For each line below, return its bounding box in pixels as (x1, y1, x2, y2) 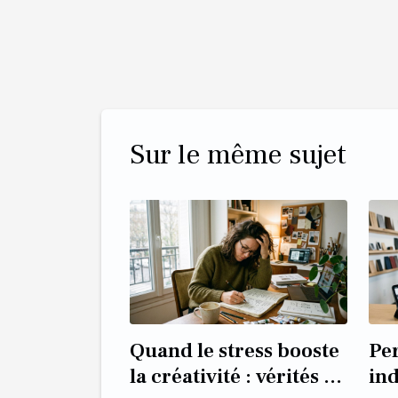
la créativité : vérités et (130, 362, 341, 390)
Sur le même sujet (130, 135, 346, 173)
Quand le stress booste (130, 337, 339, 364)
